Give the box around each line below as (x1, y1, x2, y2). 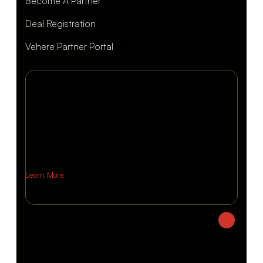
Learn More (25, 170, 63, 180)
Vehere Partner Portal (25, 40, 113, 52)
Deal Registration (25, 17, 96, 29)
